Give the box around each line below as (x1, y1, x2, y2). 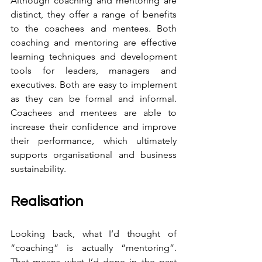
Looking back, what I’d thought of (11, 227, 177, 239)
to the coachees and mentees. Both (11, 22, 177, 34)
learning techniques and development (11, 50, 177, 62)
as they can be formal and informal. (11, 92, 177, 104)
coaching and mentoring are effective (11, 36, 177, 48)
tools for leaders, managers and (11, 64, 177, 76)
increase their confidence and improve (11, 120, 177, 132)
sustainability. (11, 163, 66, 174)
